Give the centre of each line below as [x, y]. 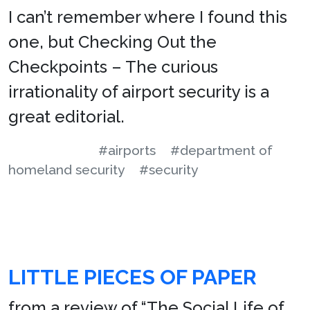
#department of [221, 150]
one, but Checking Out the [112, 42]
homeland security [66, 169]
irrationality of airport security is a [139, 91]
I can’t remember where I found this [148, 17]
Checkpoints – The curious [113, 66]
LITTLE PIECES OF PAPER [133, 277]
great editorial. [66, 116]
